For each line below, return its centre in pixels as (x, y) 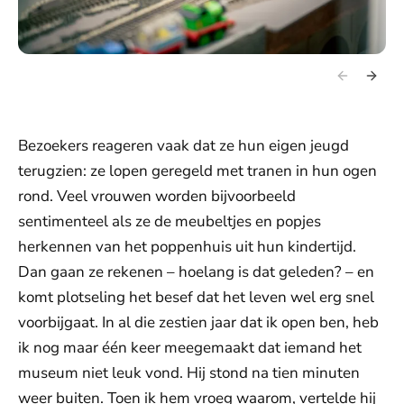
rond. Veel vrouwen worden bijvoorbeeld (157, 197)
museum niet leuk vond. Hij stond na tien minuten (189, 373)
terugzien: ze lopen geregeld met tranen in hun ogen (197, 171)
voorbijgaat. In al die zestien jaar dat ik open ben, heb (198, 323)
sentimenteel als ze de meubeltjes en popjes (170, 222)
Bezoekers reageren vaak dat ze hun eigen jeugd (184, 146)
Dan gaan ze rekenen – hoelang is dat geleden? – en (196, 272)
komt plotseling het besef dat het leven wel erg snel (196, 298)
